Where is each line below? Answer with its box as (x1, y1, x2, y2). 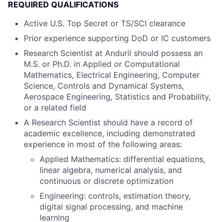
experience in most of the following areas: (24, 139, 182, 149)
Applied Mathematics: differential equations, (40, 154, 205, 164)
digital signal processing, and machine (40, 202, 183, 212)
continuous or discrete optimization (40, 176, 173, 186)
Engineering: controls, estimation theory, (40, 191, 191, 201)
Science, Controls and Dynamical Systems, (24, 81, 184, 91)
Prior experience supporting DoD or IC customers (24, 33, 211, 43)
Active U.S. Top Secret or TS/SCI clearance (24, 18, 185, 28)
